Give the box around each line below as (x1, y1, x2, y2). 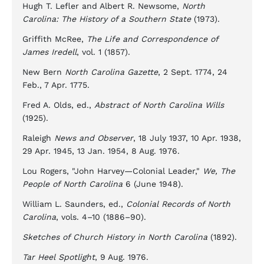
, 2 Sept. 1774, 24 (158, 67, 227, 77)
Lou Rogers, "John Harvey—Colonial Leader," (22, 166, 203, 176)
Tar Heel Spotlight (22, 252, 95, 262)
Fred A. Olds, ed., (22, 100, 94, 110)
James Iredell (22, 47, 77, 57)
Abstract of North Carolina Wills (94, 100, 224, 110)
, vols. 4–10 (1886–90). (56, 212, 146, 222)
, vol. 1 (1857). (77, 47, 130, 57)
